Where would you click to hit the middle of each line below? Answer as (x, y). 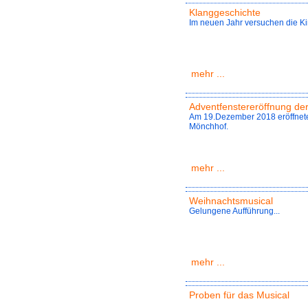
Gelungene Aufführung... (234, 211)
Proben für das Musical (239, 295)
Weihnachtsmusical (231, 201)
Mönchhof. (209, 127)
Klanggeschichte (225, 13)
